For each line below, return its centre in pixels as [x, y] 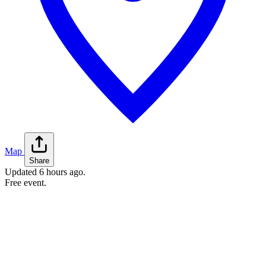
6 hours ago [61, 172]
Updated [22, 172]
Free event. [26, 183]
